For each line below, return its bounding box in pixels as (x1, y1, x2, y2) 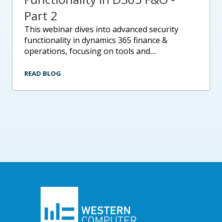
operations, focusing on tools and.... (24, 45, 156, 56)
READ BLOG (24, 68, 61, 78)
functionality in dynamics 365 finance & (24, 34, 167, 46)
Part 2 (24, 7, 57, 24)
